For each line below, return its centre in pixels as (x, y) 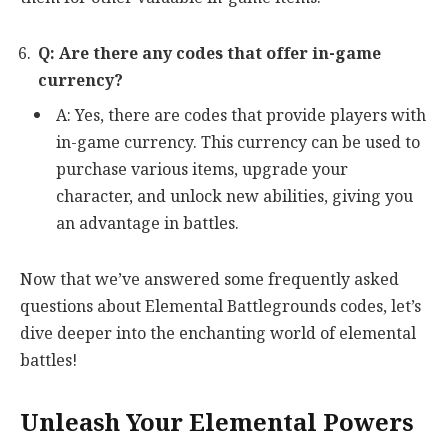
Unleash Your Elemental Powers (217, 423)
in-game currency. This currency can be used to (238, 143)
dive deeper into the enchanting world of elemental (218, 333)
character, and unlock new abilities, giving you (234, 197)
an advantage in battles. (147, 224)
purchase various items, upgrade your (202, 170)
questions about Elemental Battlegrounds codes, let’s (220, 306)
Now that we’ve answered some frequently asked (209, 279)
